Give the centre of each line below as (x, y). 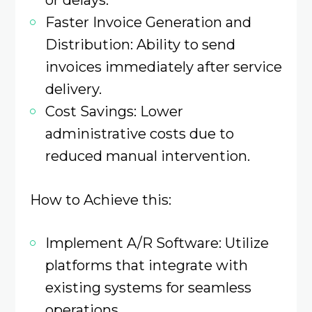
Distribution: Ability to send (140, 45)
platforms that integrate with (146, 265)
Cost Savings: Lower (114, 111)
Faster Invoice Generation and (148, 22)
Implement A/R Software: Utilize (157, 242)
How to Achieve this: (100, 199)
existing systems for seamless (148, 287)
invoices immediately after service (163, 67)
